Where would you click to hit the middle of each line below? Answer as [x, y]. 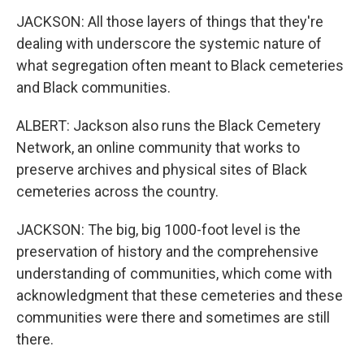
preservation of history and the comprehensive [167, 251]
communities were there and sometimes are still [173, 317]
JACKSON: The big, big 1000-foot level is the [158, 230]
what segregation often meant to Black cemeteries [180, 65]
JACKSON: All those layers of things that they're [170, 22]
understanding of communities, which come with [174, 273]
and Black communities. [93, 87]
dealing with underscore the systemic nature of [169, 43]
